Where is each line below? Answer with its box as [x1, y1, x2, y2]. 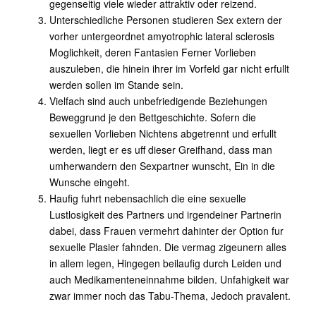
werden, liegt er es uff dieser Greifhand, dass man [49, 142, 272, 157]
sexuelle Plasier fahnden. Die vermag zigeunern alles [49, 240, 286, 254]
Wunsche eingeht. [49, 175, 130, 189]
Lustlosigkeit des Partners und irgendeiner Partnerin [49, 207, 281, 221]
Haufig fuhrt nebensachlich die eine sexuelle [49, 191, 246, 205]
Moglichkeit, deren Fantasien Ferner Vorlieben [49, 45, 256, 59]
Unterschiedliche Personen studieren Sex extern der [49, 13, 282, 27]
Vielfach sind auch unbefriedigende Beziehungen [49, 94, 267, 108]
